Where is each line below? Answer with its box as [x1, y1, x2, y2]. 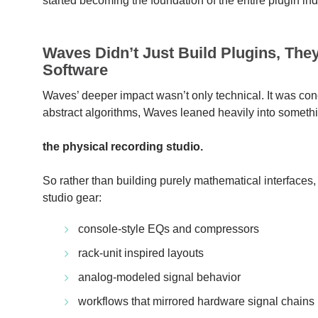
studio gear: [43, 191, 102, 204]
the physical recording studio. [43, 140, 204, 153]
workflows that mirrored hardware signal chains [78, 295, 315, 307]
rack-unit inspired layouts [78, 246, 204, 259]
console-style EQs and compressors [78, 222, 260, 235]
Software [43, 60, 109, 79]
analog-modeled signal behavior [78, 270, 241, 283]
